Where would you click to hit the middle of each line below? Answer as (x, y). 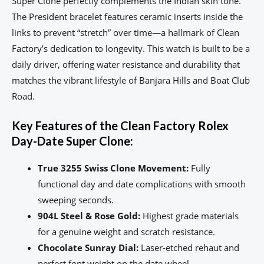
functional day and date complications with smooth (141, 184)
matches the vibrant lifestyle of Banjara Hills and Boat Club (131, 80)
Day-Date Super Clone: (72, 141)
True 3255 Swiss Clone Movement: (113, 168)
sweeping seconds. (75, 200)
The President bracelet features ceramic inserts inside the (127, 17)
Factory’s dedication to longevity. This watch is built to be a (131, 49)
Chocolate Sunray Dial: (88, 248)
